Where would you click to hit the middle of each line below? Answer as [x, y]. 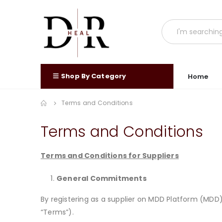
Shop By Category [94, 76]
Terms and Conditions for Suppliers [110, 156]
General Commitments [102, 179]
